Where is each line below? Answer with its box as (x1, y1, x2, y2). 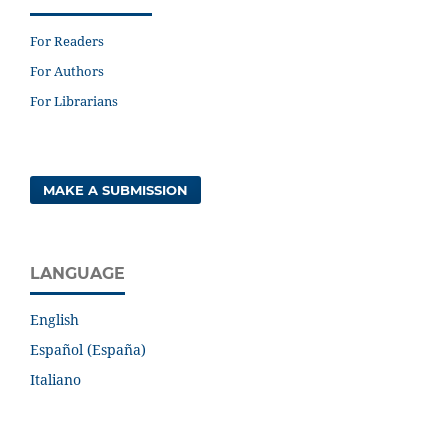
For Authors (30, 61, 104, 80)
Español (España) (30, 339, 146, 359)
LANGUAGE (30, 263, 125, 283)
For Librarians (30, 91, 118, 110)
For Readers (30, 31, 104, 50)
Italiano (30, 369, 81, 389)
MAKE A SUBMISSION (43, 181, 189, 198)
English (30, 309, 79, 329)
